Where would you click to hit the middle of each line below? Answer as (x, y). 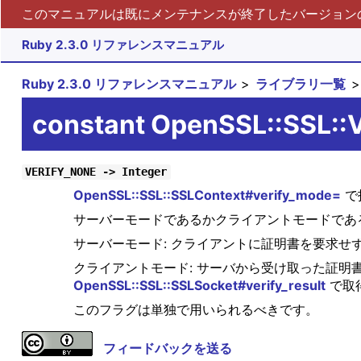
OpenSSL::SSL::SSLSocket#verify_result (199, 286)
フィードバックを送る (167, 349)
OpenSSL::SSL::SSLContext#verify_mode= (207, 195)
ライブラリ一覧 (301, 84)
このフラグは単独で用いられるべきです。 (195, 310)
